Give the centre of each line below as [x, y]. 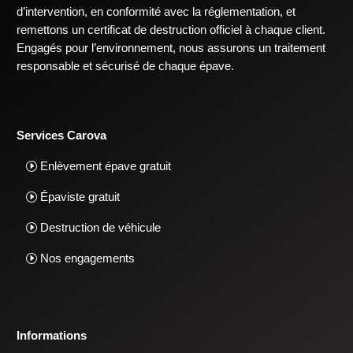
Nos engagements [88, 258]
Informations [52, 336]
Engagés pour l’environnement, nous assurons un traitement [171, 48]
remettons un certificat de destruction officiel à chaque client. [171, 30]
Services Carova [62, 136]
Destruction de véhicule [101, 227]
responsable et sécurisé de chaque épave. [126, 66]
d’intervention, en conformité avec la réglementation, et [156, 12]
